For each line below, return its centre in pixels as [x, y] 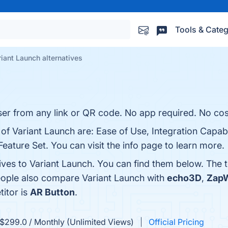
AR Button [52, 192]
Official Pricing [176, 222]
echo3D [184, 178]
